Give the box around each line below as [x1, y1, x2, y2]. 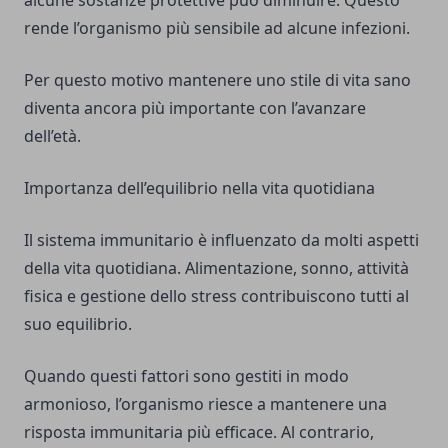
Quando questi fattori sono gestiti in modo [24, 365, 349, 388]
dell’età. [24, 125, 81, 148]
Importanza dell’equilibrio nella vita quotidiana [24, 177, 375, 200]
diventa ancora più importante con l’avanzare [24, 97, 366, 120]
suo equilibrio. [24, 313, 132, 336]
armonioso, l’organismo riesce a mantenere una [24, 393, 387, 416]
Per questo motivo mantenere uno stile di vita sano [24, 69, 411, 92]
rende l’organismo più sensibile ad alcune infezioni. [24, 17, 410, 40]
